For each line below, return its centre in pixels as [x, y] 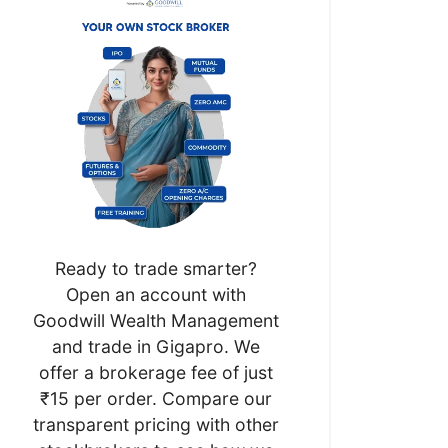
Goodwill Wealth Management [156, 320]
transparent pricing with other [156, 424]
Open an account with [156, 294]
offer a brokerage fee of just [156, 372]
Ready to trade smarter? [156, 268]
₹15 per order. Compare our [156, 398]
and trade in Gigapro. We [156, 346]
